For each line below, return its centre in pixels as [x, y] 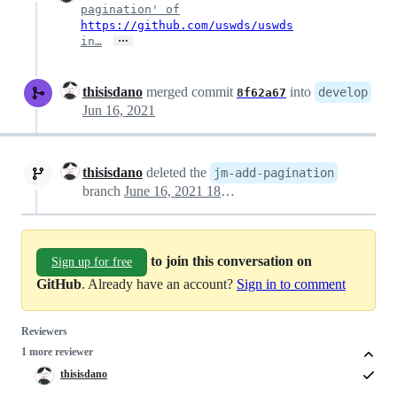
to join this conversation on [231, 261]
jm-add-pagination [274, 172]
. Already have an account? [159, 284]
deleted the [176, 172]
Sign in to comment [291, 284]
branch [103, 191]
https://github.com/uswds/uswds [187, 25]
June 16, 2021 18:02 [228, 191]
